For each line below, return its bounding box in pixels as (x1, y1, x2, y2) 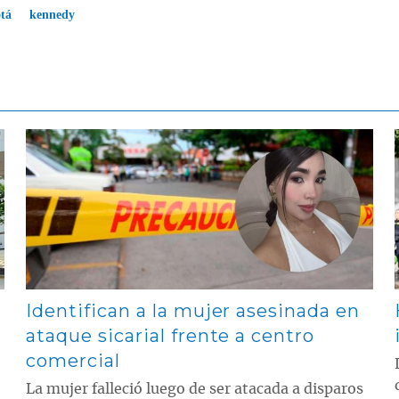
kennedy (29, 8, 75, 22)
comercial (26, 350, 120, 372)
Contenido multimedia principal (25, 127, 203, 143)
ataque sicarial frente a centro (26, 325, 315, 347)
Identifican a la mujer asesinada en (26, 300, 360, 322)
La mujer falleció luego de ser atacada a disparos (26, 382, 364, 397)
